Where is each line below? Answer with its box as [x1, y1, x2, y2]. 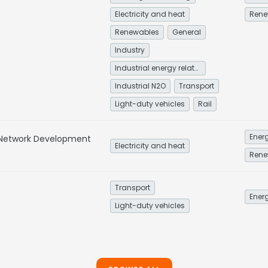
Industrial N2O [115, 81, 166, 91]
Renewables [115, 27, 159, 37]
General [172, 27, 201, 37]
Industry [115, 45, 145, 55]
